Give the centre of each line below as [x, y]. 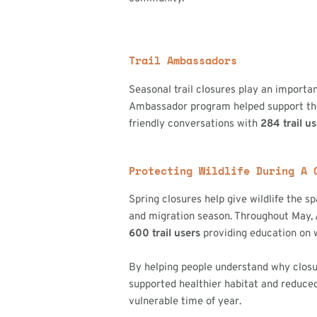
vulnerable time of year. [185, 301]
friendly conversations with [195, 124]
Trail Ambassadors [183, 60]
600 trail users [165, 234]
